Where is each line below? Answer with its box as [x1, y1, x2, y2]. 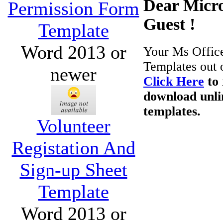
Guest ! [143, 14, 195, 33]
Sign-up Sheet [19, 159, 127, 180]
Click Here [143, 74, 204, 89]
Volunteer [36, 115, 111, 136]
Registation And [11, 137, 135, 158]
